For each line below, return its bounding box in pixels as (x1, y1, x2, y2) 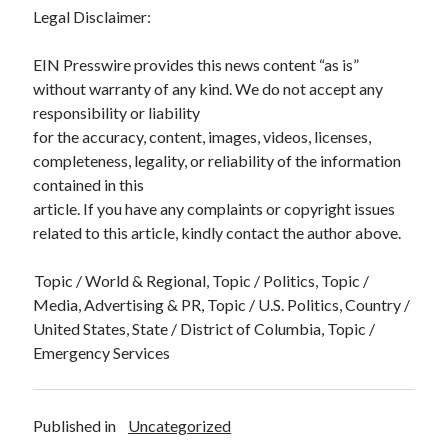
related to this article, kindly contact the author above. (33, 222, 402, 242)
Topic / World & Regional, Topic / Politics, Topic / (34, 270, 370, 290)
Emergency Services (33, 342, 174, 362)
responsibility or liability (33, 102, 201, 122)
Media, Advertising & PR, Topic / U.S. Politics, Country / (33, 294, 411, 314)
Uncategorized (128, 415, 232, 435)
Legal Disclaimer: (33, 6, 152, 26)
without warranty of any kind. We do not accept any (33, 78, 384, 98)
